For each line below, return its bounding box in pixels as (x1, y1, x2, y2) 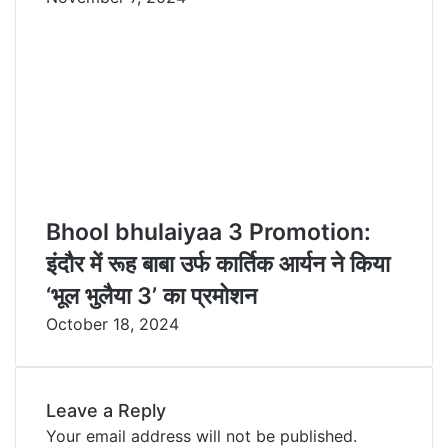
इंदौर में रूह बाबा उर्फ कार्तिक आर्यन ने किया (46, 249, 390, 278)
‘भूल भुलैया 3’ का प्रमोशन (46, 281, 257, 310)
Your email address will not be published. (46, 425, 357, 446)
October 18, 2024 (46, 313, 179, 334)
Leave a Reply (46, 399, 166, 421)
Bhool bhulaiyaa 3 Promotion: (46, 217, 371, 246)
